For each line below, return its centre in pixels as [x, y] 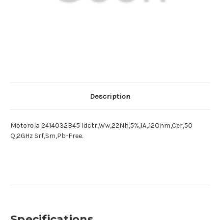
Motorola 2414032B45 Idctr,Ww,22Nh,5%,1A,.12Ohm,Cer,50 [101, 126]
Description [110, 96]
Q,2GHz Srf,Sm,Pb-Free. [47, 136]
